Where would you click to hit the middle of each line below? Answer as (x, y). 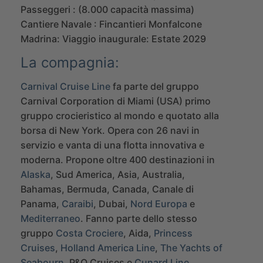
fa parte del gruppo (155, 86)
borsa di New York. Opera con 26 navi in (110, 130)
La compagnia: (70, 62)
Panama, (41, 203)
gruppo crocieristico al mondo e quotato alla (120, 115)
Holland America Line (108, 247)
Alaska (36, 174)
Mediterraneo (50, 218)
